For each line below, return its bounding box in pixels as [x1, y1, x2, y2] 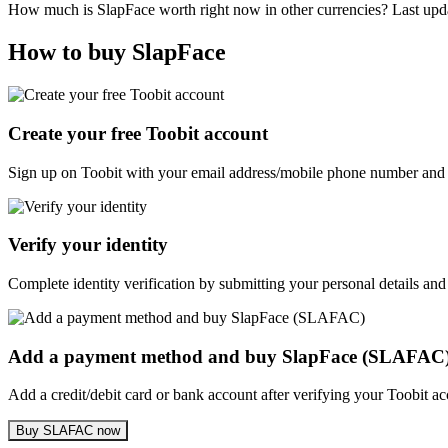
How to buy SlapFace [8, 39, 226, 66]
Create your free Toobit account [8, 122, 268, 144]
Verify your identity [8, 234, 168, 256]
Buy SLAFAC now [16, 423, 120, 439]
